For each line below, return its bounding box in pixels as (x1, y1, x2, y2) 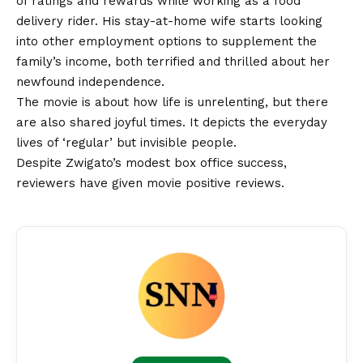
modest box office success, (122, 155, 287, 170)
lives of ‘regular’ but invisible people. (16, 135, 237, 150)
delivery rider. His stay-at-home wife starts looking (16, 13, 322, 28)
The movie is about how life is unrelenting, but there (16, 94, 328, 109)
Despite (16, 155, 66, 170)
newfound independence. (16, 74, 164, 89)
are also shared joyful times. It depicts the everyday (16, 114, 327, 130)
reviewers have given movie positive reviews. (16, 175, 284, 190)
